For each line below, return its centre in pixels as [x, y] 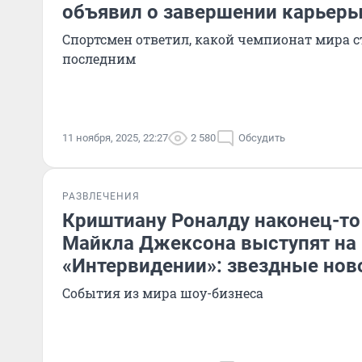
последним [99, 59]
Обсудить [262, 138]
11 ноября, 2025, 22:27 [115, 138]
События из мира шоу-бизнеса [163, 293]
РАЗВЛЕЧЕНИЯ [101, 196]
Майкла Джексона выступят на [209, 243]
